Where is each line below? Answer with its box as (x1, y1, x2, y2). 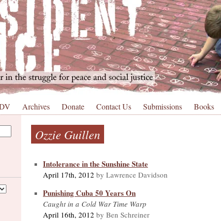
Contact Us (96, 101, 131, 111)
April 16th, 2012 (43, 209, 94, 220)
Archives (22, 101, 50, 111)
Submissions (143, 101, 182, 111)
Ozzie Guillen (35, 126, 100, 142)
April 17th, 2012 (43, 169, 94, 180)
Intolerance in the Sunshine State (43, 158, 148, 169)
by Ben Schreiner (94, 209, 149, 220)
